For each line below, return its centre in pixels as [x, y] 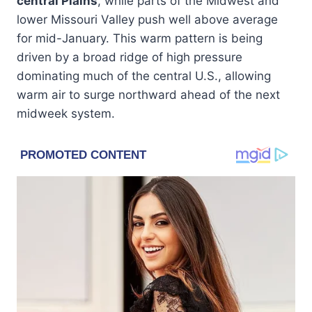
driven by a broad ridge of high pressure [130, 57]
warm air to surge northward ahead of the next [148, 94]
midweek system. [66, 113]
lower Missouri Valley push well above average [147, 19]
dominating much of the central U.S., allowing [144, 76]
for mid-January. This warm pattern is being [140, 38]
